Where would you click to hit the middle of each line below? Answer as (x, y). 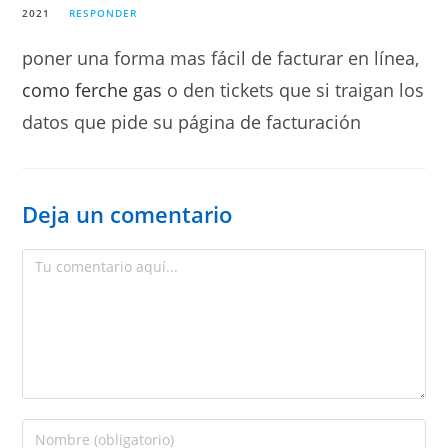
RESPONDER (103, 13)
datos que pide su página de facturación (192, 122)
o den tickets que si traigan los (293, 90)
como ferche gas (92, 90)
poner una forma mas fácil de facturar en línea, (221, 58)
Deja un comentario (127, 214)
